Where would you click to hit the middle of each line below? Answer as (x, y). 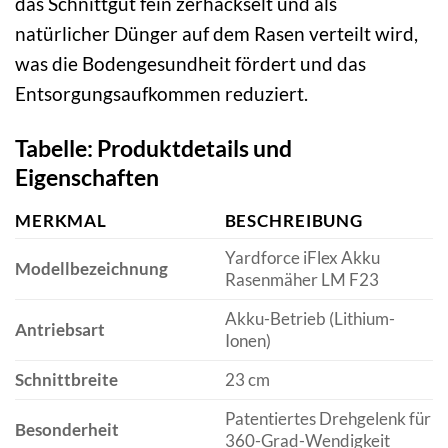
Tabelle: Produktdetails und (153, 148)
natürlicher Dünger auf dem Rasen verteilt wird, (216, 34)
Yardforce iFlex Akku (302, 257)
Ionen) (247, 340)
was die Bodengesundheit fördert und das (190, 64)
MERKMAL (61, 220)
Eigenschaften (87, 177)
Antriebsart (60, 329)
